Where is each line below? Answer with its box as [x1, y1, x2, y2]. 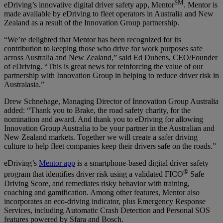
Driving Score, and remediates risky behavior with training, [4, 179, 190, 188]
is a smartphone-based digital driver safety [75, 159, 209, 168]
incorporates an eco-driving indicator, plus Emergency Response [4, 197, 206, 206]
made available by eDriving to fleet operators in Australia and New [4, 9, 214, 18]
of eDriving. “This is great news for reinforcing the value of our [4, 62, 203, 71]
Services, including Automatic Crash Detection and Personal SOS [4, 206, 210, 215]
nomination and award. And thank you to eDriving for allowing [4, 115, 203, 124]
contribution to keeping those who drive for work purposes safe [4, 44, 203, 53]
